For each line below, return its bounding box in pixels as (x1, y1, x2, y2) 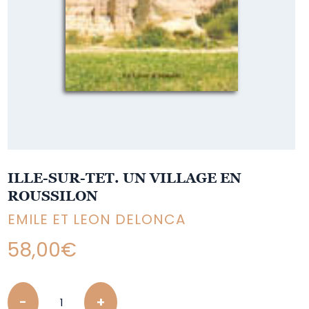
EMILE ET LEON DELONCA (8, 210, 186, 229)
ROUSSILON (8, 188, 99, 203)
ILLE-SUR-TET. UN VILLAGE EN (8, 170, 242, 186)
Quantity (7, 283, 55, 297)
